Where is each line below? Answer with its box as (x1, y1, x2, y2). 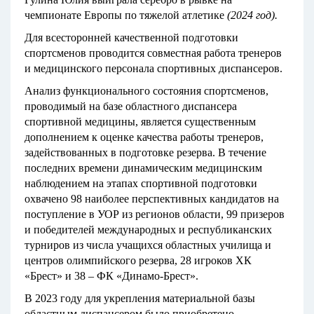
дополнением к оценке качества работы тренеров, (25, 131, 264, 144)
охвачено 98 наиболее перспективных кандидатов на (25, 193, 279, 205)
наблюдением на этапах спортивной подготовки (25, 177, 257, 190)
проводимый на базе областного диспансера (25, 100, 237, 113)
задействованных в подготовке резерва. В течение (25, 146, 266, 159)
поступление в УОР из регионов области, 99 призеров (25, 208, 285, 221)
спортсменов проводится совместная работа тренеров (25, 47, 282, 60)
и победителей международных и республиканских (25, 224, 272, 236)
